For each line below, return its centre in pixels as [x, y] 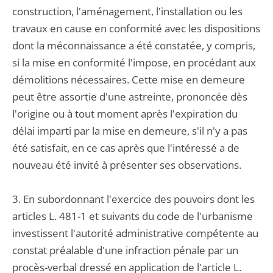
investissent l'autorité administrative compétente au [135, 233]
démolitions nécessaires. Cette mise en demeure [129, 80]
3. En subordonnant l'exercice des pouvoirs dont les [133, 199]
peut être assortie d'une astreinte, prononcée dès [130, 97]
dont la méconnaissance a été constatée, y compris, [134, 45]
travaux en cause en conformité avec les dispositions [136, 28]
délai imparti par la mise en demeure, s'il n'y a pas [130, 131]
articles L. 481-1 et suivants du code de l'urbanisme [133, 216]
